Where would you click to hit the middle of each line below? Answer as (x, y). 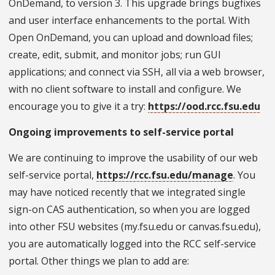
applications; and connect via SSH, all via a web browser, (137, 72)
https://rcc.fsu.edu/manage (165, 175)
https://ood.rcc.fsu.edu (204, 107)
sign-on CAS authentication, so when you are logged (129, 210)
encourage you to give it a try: (78, 107)
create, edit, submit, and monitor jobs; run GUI (115, 55)
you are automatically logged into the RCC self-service (132, 244)
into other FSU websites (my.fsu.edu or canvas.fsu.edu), (135, 227)
